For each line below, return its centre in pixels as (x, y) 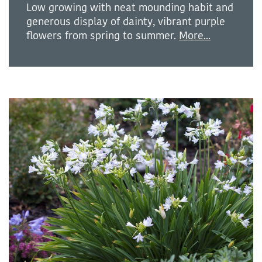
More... (195, 36)
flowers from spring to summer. (103, 36)
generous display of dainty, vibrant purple (126, 22)
